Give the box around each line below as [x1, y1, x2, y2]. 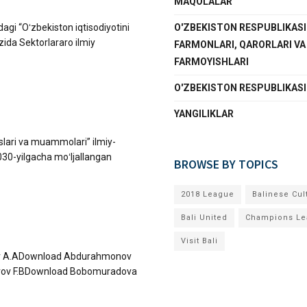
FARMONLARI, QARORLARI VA [174, 39, 306, 50]
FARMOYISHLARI [174, 56, 249, 67]
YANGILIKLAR [174, 108, 234, 119]
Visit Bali [181, 236, 218, 245]
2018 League [181, 190, 234, 199]
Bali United [181, 213, 228, 222]
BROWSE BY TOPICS [174, 156, 278, 172]
